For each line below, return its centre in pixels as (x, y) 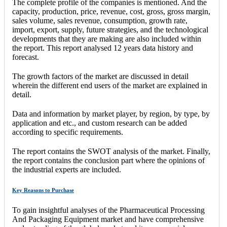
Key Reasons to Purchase (43, 190)
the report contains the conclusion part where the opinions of (108, 161)
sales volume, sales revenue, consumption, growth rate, (100, 21)
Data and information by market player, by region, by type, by (111, 114)
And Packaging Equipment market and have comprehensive (108, 219)
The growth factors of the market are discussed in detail (100, 77)
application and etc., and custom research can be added (100, 123)
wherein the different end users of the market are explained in (110, 86)
